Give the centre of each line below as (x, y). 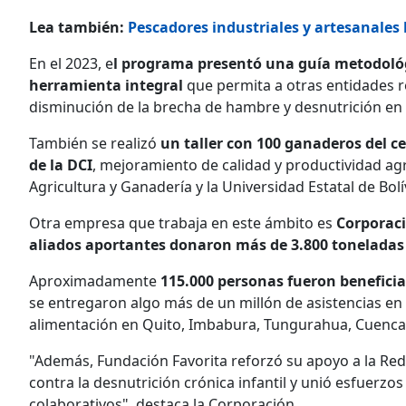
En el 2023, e (71, 63)
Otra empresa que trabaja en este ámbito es (183, 222)
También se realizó (95, 143)
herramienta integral (106, 85)
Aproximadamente (95, 280)
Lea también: (77, 27)
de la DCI (61, 164)
